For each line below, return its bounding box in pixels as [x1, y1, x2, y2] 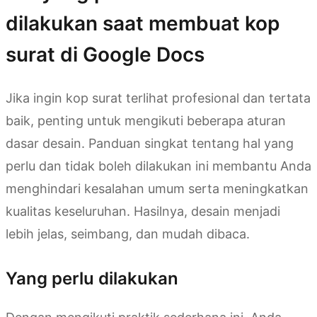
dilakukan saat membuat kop [6, 11, 279, 36]
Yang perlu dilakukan [6, 267, 178, 289]
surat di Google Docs [6, 42, 204, 67]
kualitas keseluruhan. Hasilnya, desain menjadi [6, 203, 280, 219]
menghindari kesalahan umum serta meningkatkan [6, 180, 309, 196]
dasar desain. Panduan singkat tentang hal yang [6, 135, 294, 151]
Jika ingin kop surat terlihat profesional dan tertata [6, 90, 311, 105]
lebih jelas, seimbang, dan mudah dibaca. [6, 226, 250, 241]
